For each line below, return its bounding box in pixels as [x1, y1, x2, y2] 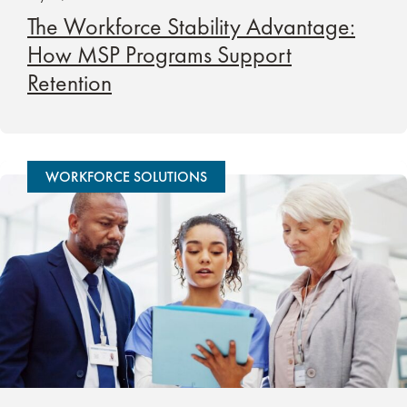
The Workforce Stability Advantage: [27, 11, 355, 43]
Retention [27, 67, 112, 99]
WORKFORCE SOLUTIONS [45, 167, 207, 187]
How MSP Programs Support [27, 39, 292, 71]
